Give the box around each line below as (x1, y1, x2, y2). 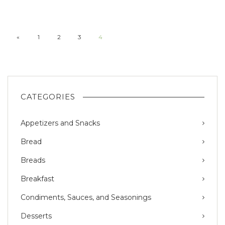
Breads (21, 156, 45, 165)
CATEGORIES (21, 92, 75, 102)
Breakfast (21, 174, 54, 184)
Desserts (21, 211, 52, 221)
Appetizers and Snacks (21, 119, 100, 128)
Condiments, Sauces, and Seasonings (21, 193, 151, 202)
